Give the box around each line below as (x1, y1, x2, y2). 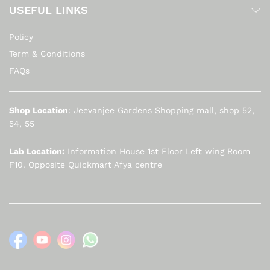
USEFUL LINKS (9, 4, 88, 17)
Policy (9, 32, 33, 42)
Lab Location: (9, 146, 64, 157)
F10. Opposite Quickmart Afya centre (9, 160, 162, 170)
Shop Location (9, 105, 68, 116)
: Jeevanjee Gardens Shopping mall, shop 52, (68, 105, 254, 116)
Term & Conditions (9, 49, 85, 59)
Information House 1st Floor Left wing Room (64, 146, 250, 157)
